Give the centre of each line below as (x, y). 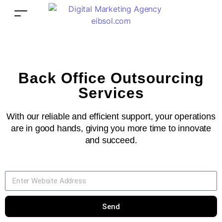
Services (111, 93)
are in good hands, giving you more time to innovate (111, 128)
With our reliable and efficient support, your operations (111, 116)
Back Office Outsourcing (111, 78)
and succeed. (111, 140)
